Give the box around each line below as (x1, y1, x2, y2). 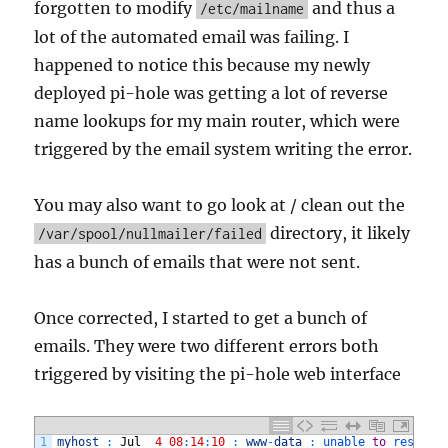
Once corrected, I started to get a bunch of (34, 308, 368, 329)
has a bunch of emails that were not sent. (34, 252, 361, 273)
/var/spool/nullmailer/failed (38, 225, 263, 243)
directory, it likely (266, 223, 411, 244)
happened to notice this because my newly (34, 55, 371, 76)
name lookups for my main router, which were (34, 111, 401, 132)
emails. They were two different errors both (34, 336, 380, 357)
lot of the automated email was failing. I (34, 27, 350, 48)
